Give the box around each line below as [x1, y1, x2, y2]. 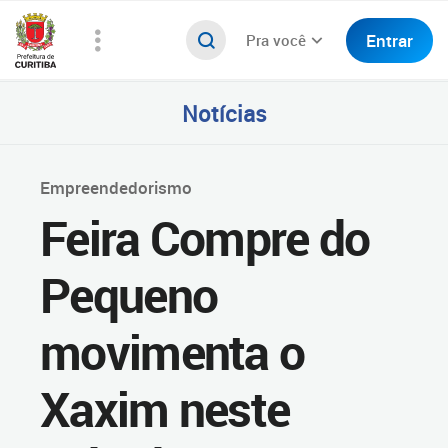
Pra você [246, 30, 306, 50]
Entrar [366, 28, 413, 52]
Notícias [181, 97, 267, 128]
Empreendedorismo [40, 176, 192, 199]
